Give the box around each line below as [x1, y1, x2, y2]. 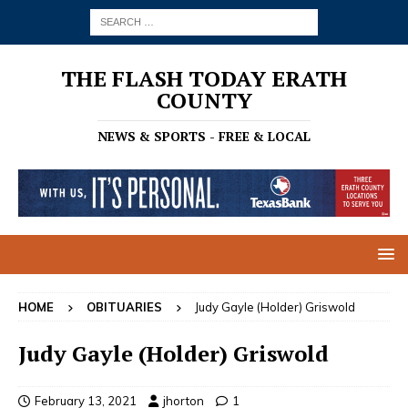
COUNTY [156, 86, 252, 115]
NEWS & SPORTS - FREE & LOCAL [97, 127, 311, 145]
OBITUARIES [87, 299, 162, 314]
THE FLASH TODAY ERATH [61, 64, 347, 93]
